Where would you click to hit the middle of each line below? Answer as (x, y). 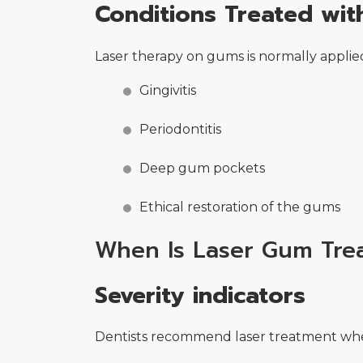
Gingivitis (168, 90)
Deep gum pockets (203, 168)
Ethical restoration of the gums (240, 207)
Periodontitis (181, 129)
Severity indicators (200, 296)
